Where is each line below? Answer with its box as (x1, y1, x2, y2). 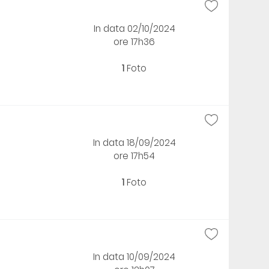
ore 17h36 (113, 35, 156, 48)
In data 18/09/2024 (92, 136, 176, 149)
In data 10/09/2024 (93, 250, 176, 263)
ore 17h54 (113, 149, 156, 162)
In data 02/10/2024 (93, 22, 175, 35)
